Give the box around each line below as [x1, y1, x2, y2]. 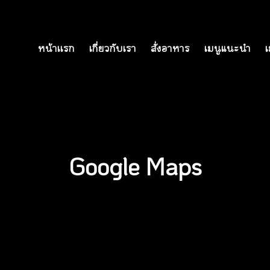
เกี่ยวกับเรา [89, 42, 136, 54]
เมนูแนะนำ [204, 42, 251, 54]
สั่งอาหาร [151, 42, 190, 54]
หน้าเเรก [38, 42, 75, 54]
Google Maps [68, 150, 202, 181]
